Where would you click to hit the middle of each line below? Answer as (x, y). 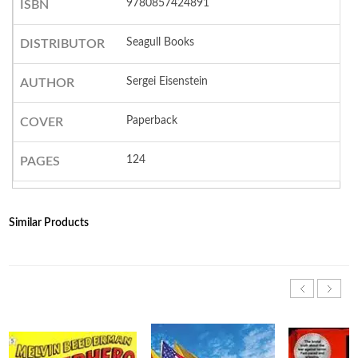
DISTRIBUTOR (62, 44)
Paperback (152, 121)
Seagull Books (161, 43)
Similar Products (49, 223)
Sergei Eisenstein (167, 82)
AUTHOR (47, 84)
